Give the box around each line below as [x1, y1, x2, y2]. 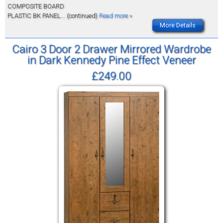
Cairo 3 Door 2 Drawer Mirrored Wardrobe [12, 42, 211, 56]
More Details [160, 21, 196, 29]
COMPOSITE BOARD [7, 2, 64, 10]
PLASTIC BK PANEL [7, 12, 61, 20]
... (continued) [61, 12, 99, 20]
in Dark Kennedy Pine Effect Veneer [27, 53, 196, 67]
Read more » [99, 12, 132, 20]
